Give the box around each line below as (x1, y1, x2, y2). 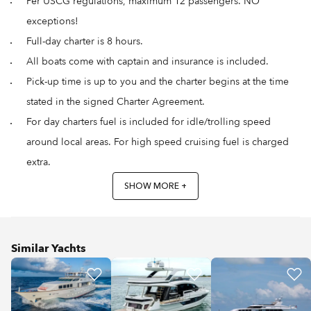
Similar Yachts (11, 240, 86, 256)
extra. (26, 155, 51, 169)
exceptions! (26, 14, 78, 28)
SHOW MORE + (124, 180, 187, 192)
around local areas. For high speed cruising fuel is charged (26, 135, 289, 149)
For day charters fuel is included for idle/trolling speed (26, 115, 271, 128)
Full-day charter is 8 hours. (26, 34, 143, 48)
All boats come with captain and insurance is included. (26, 54, 269, 68)
